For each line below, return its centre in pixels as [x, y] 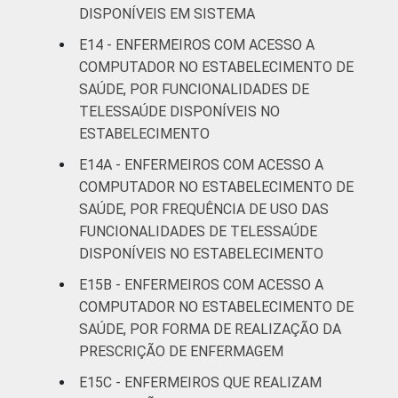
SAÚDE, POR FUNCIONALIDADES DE [194, 89]
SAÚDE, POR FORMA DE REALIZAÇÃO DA [210, 329]
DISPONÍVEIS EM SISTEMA [167, 13]
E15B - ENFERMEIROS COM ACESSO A [201, 284]
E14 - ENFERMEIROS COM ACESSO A [197, 44]
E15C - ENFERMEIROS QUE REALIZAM [200, 382]
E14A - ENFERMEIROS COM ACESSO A [201, 164]
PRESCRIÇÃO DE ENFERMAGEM [181, 351]
